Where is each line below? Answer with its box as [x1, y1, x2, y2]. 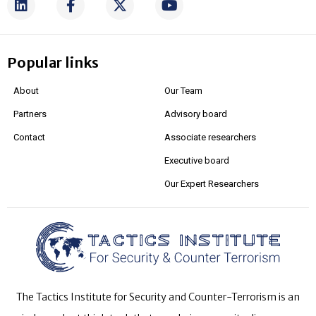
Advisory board [164, 108, 227, 119]
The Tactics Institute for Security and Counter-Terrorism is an [16, 291, 300, 304]
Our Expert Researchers [164, 178, 259, 189]
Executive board [164, 154, 229, 166]
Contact [13, 131, 45, 142]
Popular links [7, 53, 99, 71]
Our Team [164, 85, 202, 96]
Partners [13, 108, 47, 119]
